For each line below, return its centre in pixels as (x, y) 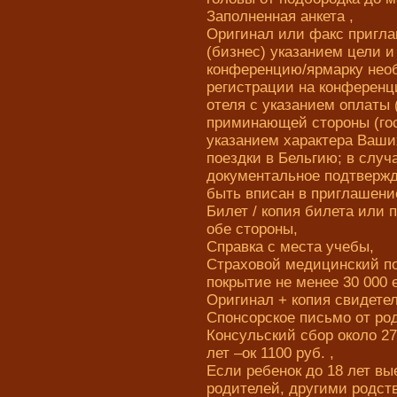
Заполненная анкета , (280, 16)
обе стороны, (252, 229)
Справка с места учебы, (290, 247)
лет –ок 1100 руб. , (270, 353)
